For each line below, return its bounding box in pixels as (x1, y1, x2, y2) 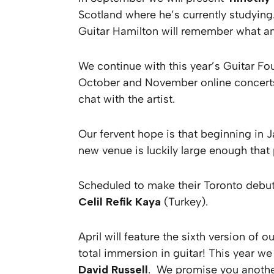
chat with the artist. (78, 92, 175, 106)
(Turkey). (161, 195, 208, 209)
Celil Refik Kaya (78, 195, 161, 209)
